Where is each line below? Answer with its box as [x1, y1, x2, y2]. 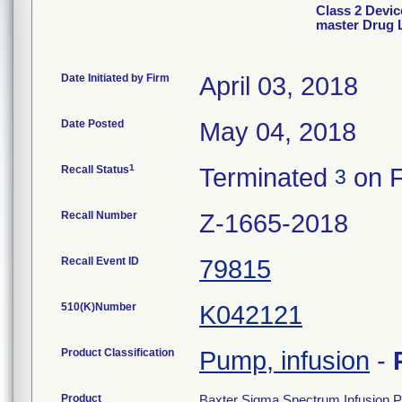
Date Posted [61, 118, 124, 130]
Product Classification [61, 346, 174, 359]
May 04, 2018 [199, 118, 356, 146]
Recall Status [61, 163, 129, 176]
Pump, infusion [199, 346, 370, 375]
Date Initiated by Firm [61, 72, 170, 84]
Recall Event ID [61, 255, 139, 267]
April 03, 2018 [199, 72, 358, 100]
